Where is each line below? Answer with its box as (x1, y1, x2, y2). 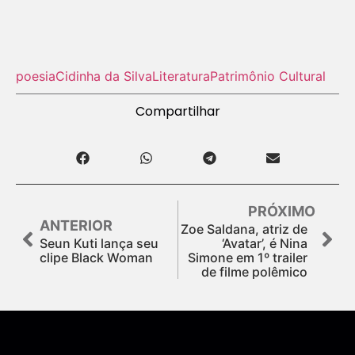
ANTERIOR (40, 216, 113, 234)
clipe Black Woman (40, 249, 153, 265)
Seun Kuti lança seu (40, 235, 158, 251)
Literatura (152, 67, 210, 84)
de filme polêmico (201, 263, 307, 280)
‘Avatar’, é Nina (222, 235, 307, 251)
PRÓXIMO (248, 202, 315, 219)
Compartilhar (135, 101, 220, 120)
